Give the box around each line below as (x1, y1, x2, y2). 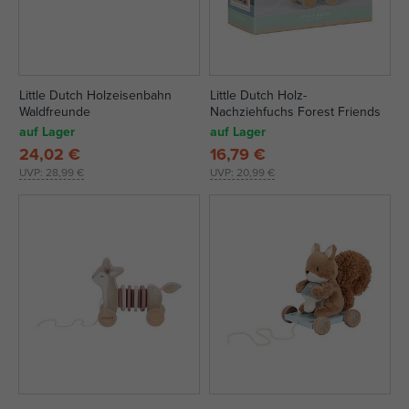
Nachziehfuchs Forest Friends (210, 102, 381, 121)
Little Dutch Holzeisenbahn (19, 86, 172, 104)
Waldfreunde (19, 102, 90, 121)
